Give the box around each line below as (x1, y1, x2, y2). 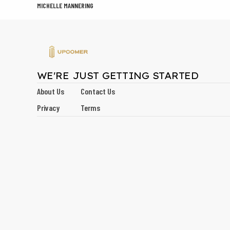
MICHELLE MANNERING (37, 1, 93, 10)
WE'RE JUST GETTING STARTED (37, 70, 198, 82)
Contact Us (81, 86, 115, 97)
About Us (37, 86, 64, 97)
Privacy (37, 103, 60, 113)
